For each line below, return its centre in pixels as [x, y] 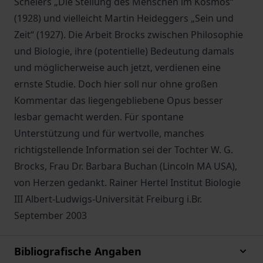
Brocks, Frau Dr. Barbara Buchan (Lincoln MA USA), [126, 166]
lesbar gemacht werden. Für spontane [99, 117]
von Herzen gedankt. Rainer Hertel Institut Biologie [127, 183]
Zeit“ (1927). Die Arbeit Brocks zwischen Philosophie [129, 35]
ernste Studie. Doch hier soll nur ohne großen [116, 84]
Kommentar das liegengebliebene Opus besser [119, 100]
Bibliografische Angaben [78, 251]
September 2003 [50, 215]
